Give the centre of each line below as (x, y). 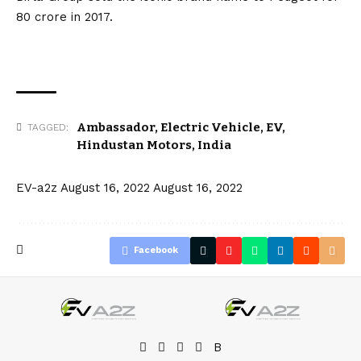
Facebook (156, 250)
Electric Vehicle (210, 127)
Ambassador (116, 127)
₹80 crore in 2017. (64, 17)
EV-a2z (37, 187)
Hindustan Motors (134, 145)
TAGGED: (48, 127)
